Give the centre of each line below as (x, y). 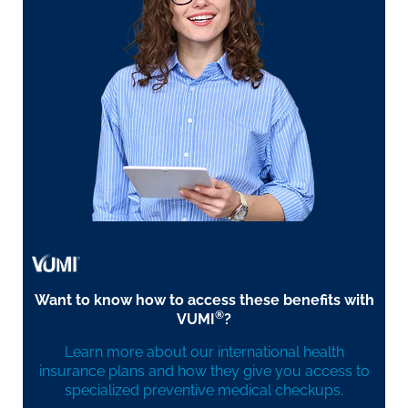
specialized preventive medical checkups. (204, 390)
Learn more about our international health (204, 352)
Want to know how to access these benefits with (204, 301)
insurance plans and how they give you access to (204, 371)
